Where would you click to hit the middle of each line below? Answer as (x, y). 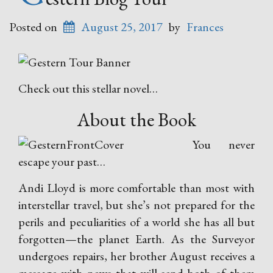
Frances (205, 27)
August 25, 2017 (122, 27)
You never (224, 144)
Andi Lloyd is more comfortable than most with (136, 188)
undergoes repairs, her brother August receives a (136, 256)
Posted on (34, 27)
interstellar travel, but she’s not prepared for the (136, 205)
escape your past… (62, 161)
